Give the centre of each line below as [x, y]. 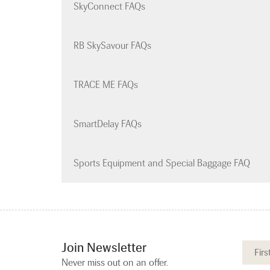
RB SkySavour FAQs [112, 46]
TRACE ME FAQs [106, 85]
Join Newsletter [104, 248]
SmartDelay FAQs [108, 124]
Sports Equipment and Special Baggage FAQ [162, 163]
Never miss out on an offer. [115, 263]
